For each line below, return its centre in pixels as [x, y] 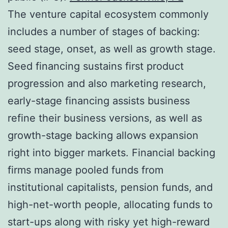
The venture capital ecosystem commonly [108, 14]
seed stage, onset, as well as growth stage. [112, 49]
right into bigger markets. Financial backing [111, 152]
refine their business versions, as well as [105, 118]
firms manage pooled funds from [85, 170]
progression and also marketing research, [107, 83]
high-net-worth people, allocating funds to [110, 204]
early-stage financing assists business [99, 101]
